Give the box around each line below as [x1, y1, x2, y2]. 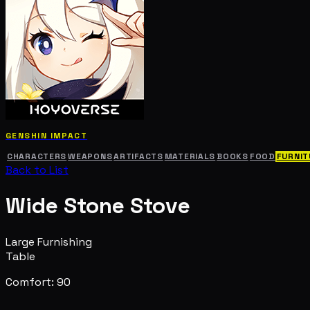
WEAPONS [68, 150, 113, 162]
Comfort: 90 [6, 274, 71, 289]
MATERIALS [164, 150, 216, 162]
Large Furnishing [6, 234, 92, 249]
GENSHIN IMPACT [6, 129, 88, 141]
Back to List [6, 162, 69, 177]
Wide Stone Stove [6, 192, 190, 220]
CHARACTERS [7, 150, 67, 162]
